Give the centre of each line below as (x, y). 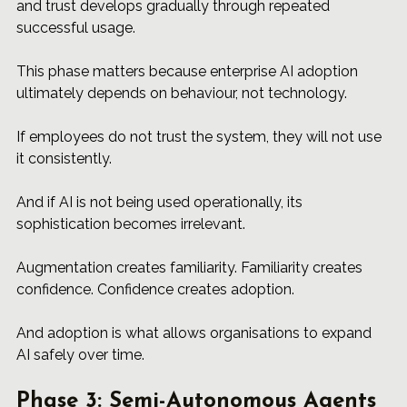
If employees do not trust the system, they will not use (201, 137)
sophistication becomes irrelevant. (131, 224)
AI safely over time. (80, 355)
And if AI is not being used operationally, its (161, 203)
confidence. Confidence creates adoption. (155, 290)
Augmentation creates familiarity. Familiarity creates (191, 268)
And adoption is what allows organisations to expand (196, 333)
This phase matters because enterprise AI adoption (189, 72)
